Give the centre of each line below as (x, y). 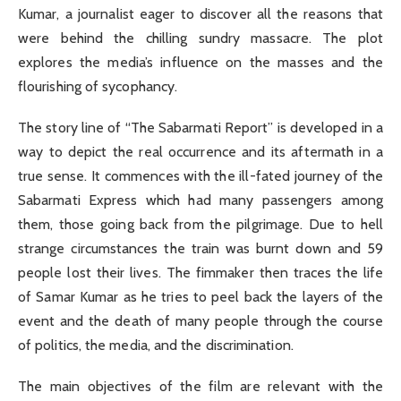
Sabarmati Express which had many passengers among (200, 200)
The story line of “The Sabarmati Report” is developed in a (200, 128)
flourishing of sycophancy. (98, 87)
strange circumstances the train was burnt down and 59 (200, 249)
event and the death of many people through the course (200, 321)
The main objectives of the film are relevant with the (200, 387)
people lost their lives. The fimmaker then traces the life (200, 273)
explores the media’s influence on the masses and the (200, 63)
